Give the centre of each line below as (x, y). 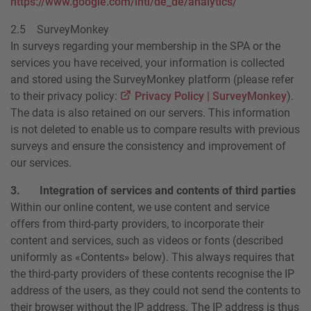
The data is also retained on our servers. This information (150, 112)
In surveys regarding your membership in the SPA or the (145, 46)
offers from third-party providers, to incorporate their (137, 224)
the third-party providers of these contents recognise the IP (152, 274)
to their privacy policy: (65, 96)
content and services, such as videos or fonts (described (147, 240)
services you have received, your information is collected (148, 62)
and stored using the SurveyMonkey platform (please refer (152, 79)
